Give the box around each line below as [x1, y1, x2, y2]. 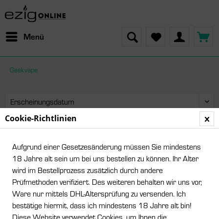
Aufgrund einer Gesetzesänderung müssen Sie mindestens [12, 141, 201, 152]
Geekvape [10, 65, 38, 74]
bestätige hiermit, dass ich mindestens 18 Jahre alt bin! [12, 200, 192, 210]
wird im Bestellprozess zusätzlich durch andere [12, 165, 163, 175]
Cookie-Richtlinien [5, 113, 77, 124]
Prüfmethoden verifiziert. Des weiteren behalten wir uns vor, [12, 176, 202, 187]
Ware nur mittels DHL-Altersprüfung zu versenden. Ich [12, 188, 186, 198]
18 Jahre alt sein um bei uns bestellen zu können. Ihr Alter [12, 153, 198, 163]
